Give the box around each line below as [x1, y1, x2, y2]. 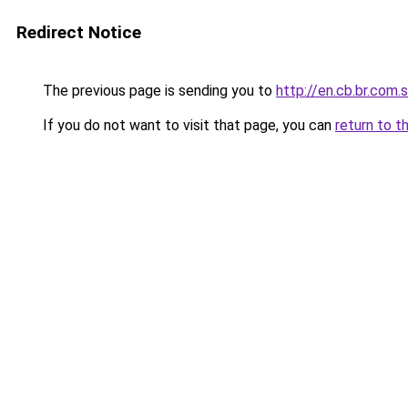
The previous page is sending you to [39, 82, 276, 99]
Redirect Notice [16, 22, 141, 43]
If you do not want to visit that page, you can [39, 117, 335, 134]
